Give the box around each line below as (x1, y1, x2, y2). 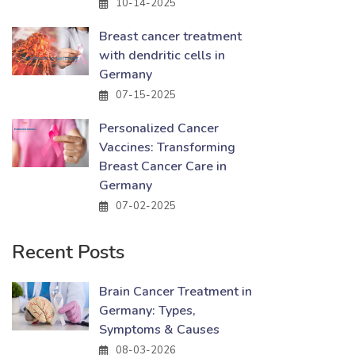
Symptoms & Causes (99, 321, 219, 338)
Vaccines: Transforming (99, 139, 235, 156)
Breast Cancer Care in (99, 158, 227, 175)
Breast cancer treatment (99, 28, 242, 45)
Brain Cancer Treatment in (99, 283, 252, 300)
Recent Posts (12, 239, 124, 265)
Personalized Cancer (99, 120, 219, 137)
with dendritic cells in (99, 47, 225, 64)
